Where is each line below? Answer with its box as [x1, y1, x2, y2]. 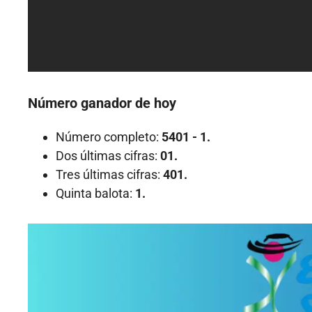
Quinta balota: [56, 186, 135, 201]
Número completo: [56, 130, 162, 145]
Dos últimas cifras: [56, 148, 160, 164]
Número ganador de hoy [28, 95, 176, 112]
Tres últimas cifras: [56, 167, 163, 182]
